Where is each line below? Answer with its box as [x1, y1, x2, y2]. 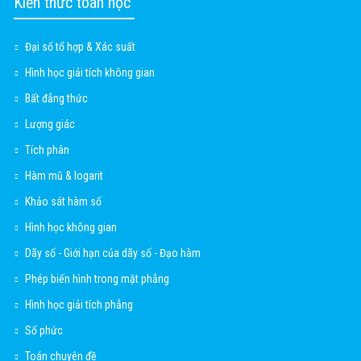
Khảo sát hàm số [25, 194, 102, 208]
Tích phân [25, 143, 69, 156]
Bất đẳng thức [25, 91, 88, 105]
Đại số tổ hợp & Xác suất [25, 39, 135, 53]
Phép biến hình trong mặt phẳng [25, 272, 169, 285]
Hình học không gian [25, 220, 117, 234]
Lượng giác [25, 117, 75, 131]
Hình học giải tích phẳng [25, 297, 133, 311]
